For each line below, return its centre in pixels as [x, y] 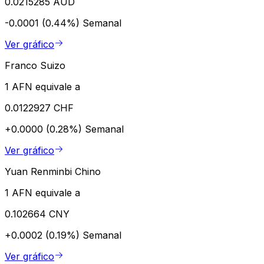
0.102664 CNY [37, 214]
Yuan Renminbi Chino [53, 171]
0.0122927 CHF [39, 108]
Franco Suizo [35, 65]
